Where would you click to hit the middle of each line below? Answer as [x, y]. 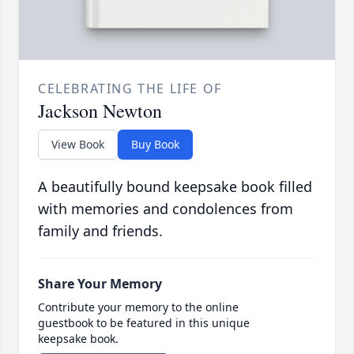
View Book [78, 145]
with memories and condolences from [166, 209]
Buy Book [155, 145]
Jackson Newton [100, 111]
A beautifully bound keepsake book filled [175, 187]
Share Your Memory [100, 284]
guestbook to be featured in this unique [144, 323]
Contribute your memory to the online [138, 307]
